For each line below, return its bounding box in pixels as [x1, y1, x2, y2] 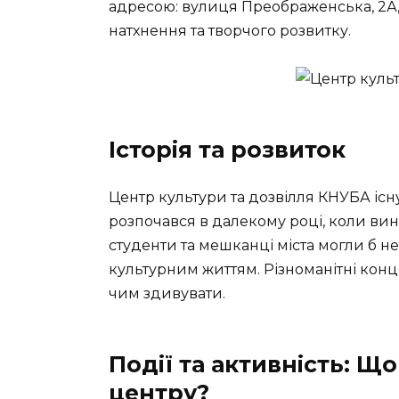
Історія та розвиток [109, 135, 346, 163]
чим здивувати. [109, 284, 225, 302]
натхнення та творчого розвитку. [109, 21, 351, 39]
